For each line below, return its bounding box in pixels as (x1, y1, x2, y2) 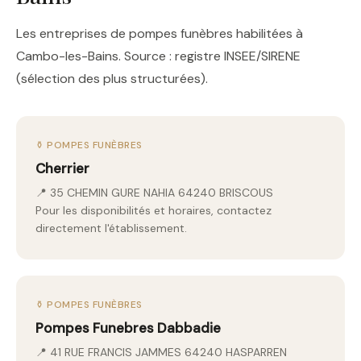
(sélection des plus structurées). (16, 70, 208, 87)
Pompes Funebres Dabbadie (35, 319, 221, 337)
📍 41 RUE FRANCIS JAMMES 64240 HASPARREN (35, 345, 287, 359)
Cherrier (35, 160, 89, 177)
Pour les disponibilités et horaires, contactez (35, 203, 272, 218)
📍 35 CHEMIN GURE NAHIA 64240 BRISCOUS (35, 185, 273, 200)
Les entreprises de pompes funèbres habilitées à (16, 25, 303, 42)
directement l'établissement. (35, 221, 187, 235)
